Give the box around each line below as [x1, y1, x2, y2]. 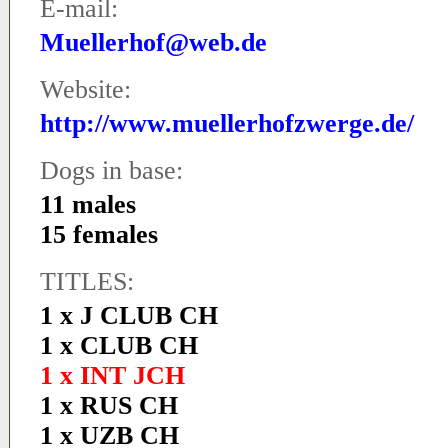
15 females [40, 220, 158, 249]
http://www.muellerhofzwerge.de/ [40, 109, 414, 138]
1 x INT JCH [40, 361, 185, 390]
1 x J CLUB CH [40, 301, 218, 330]
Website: [40, 75, 131, 104]
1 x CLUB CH [40, 331, 198, 360]
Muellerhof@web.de [40, 28, 267, 57]
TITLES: [40, 267, 134, 296]
